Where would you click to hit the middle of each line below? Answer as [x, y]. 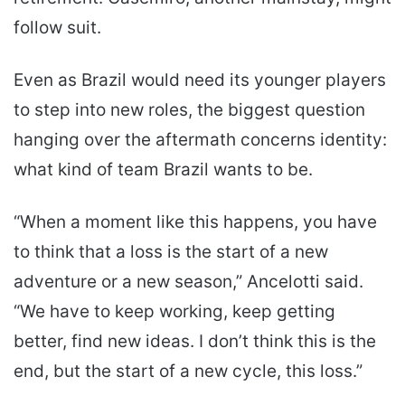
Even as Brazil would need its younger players [200, 80]
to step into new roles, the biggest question [189, 109]
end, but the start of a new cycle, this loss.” [188, 371]
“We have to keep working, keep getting [174, 311]
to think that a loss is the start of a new [171, 251]
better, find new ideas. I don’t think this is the [195, 341]
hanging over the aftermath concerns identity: [200, 139]
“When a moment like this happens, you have [195, 221]
